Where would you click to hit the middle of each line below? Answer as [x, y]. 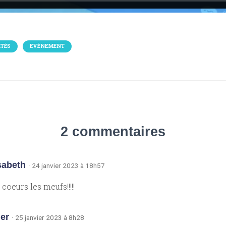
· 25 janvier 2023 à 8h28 [48, 217]
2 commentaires [113, 132]
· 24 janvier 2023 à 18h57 [67, 165]
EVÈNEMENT [47, 46]
